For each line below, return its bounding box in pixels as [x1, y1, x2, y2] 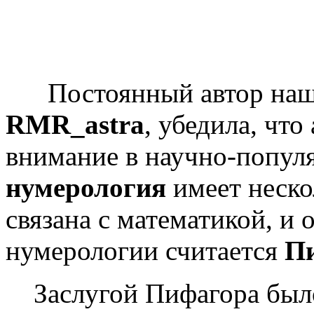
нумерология [6, 172, 166, 203]
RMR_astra [6, 109, 144, 140]
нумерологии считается [6, 235, 285, 266]
